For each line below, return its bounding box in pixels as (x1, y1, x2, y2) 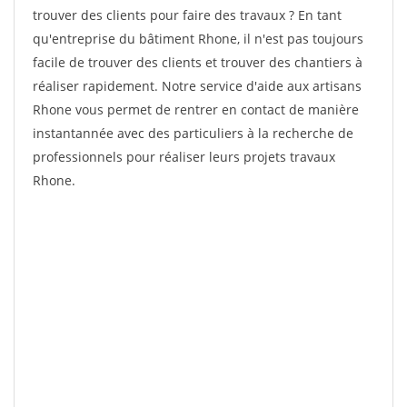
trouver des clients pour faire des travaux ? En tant (33, 6, 342, 24)
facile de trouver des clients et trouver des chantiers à (33, 54, 362, 71)
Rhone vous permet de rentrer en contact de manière (33, 101, 359, 118)
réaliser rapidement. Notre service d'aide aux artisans (33, 77, 362, 94)
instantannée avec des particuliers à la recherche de (33, 124, 353, 142)
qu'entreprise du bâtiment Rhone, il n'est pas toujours (33, 30, 363, 47)
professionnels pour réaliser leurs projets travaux (33, 148, 335, 165)
